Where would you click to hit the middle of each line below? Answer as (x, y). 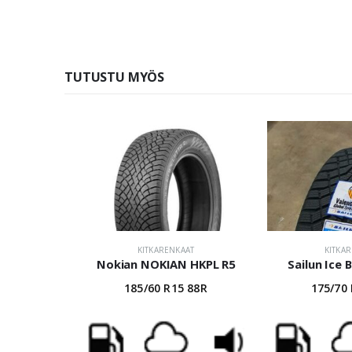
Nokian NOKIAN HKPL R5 (166, 264)
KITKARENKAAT (166, 250)
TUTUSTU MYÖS (115, 77)
